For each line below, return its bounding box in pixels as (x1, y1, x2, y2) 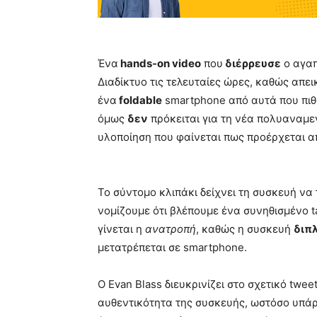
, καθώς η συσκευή (196, 221, 294, 236)
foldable (117, 93, 162, 107)
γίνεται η (98, 221, 142, 236)
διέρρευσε (223, 56, 281, 70)
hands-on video (118, 56, 201, 70)
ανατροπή (142, 221, 196, 236)
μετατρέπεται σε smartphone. (98, 240, 247, 254)
